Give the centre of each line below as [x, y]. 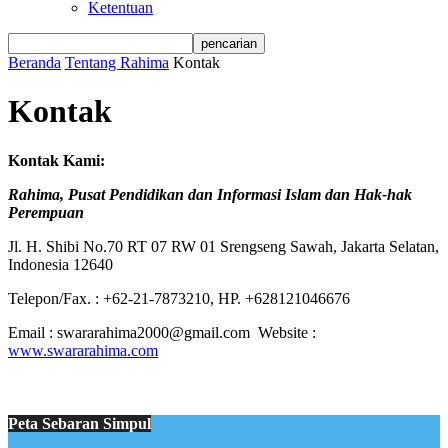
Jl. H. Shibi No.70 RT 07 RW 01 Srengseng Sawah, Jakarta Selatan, [223, 246]
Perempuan [46, 212]
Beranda [34, 62]
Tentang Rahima [117, 62]
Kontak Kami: [56, 160]
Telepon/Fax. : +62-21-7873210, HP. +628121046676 [179, 298]
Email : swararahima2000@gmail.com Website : [162, 332]
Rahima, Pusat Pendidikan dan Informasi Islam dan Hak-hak [210, 194]
